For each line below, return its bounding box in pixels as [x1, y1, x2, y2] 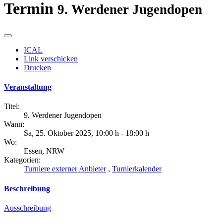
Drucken [24, 63, 51, 72]
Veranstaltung [4, 83, 52, 92]
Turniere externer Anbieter [24, 165, 106, 173]
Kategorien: [4, 156, 41, 165]
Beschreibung [4, 184, 50, 193]
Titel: [4, 102, 20, 111]
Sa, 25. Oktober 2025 [24, 129, 91, 138]
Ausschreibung [4, 203, 51, 212]
